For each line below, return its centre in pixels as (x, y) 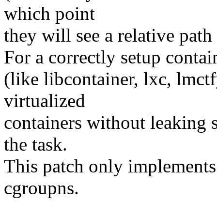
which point (49, 14)
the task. (36, 144)
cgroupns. (41, 188)
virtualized (45, 101)
